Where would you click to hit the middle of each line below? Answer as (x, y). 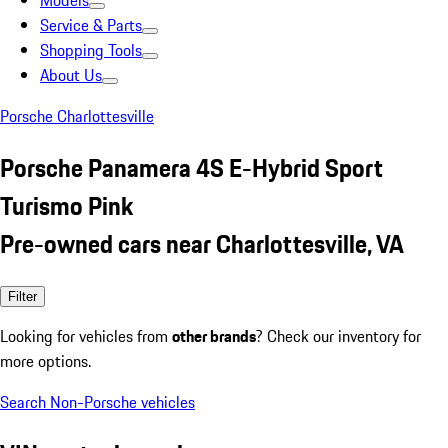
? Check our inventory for (338, 335)
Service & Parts (91, 25)
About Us (71, 75)
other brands (214, 335)
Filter (22, 296)
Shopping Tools (91, 50)
